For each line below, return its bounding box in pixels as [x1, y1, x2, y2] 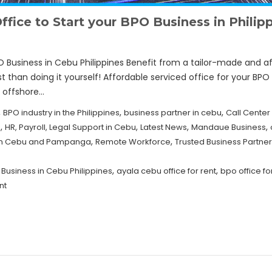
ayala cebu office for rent [117, 165, 216, 177]
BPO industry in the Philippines [3, 107, 120, 119]
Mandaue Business [191, 121, 266, 134]
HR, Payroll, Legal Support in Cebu [5, 121, 136, 134]
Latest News [140, 121, 187, 134]
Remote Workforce [95, 136, 171, 148]
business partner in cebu [124, 107, 222, 119]
